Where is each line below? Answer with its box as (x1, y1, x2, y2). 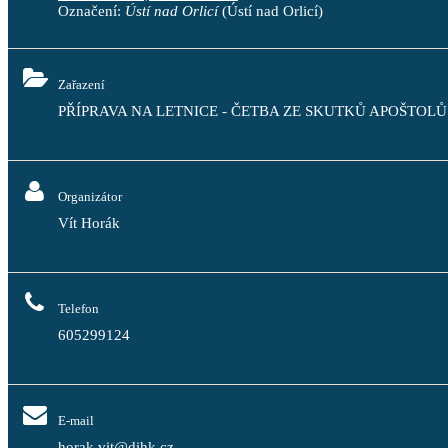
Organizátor (58, 189, 122, 204)
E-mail (58, 413, 94, 428)
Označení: (58, 3, 125, 19)
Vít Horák (58, 215, 120, 231)
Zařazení (58, 77, 105, 92)
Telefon (58, 301, 99, 316)
